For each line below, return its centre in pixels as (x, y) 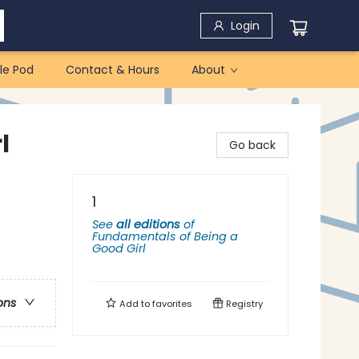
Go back (252, 145)
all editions (148, 224)
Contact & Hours (113, 70)
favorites (172, 304)
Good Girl (119, 248)
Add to (135, 304)
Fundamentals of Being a (165, 236)
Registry (243, 304)
